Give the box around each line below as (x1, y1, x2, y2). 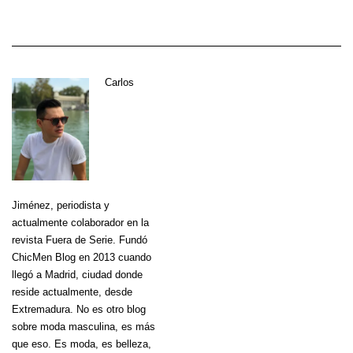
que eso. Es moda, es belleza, (12, 337, 151, 350)
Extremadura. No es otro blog (12, 303, 146, 315)
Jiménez (12, 199, 50, 211)
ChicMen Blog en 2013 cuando (12, 251, 151, 263)
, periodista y (50, 199, 110, 211)
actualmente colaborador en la (12, 216, 149, 229)
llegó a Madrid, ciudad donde (12, 268, 143, 281)
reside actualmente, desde (12, 285, 132, 298)
